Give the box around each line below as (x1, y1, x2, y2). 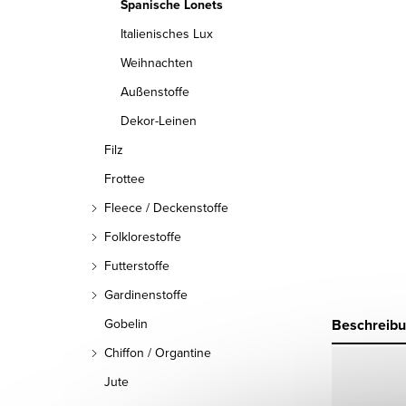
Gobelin (104, 314, 148, 333)
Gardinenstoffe (104, 285, 188, 304)
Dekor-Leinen (121, 111, 197, 130)
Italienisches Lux (121, 24, 213, 43)
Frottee (104, 169, 145, 188)
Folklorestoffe (104, 227, 181, 246)
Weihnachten (121, 53, 193, 72)
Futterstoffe (104, 256, 169, 275)
